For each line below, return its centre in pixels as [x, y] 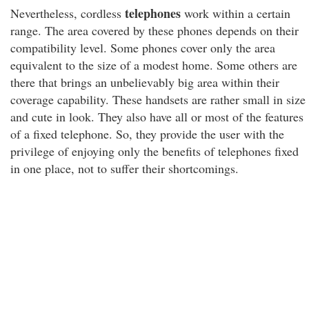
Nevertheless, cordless [68, 13]
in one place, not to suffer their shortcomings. [124, 168]
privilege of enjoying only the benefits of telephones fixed [154, 151]
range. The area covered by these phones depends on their [154, 30]
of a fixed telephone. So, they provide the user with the [147, 134]
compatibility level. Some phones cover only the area [143, 48]
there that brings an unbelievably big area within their [145, 82]
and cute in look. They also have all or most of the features [157, 117]
